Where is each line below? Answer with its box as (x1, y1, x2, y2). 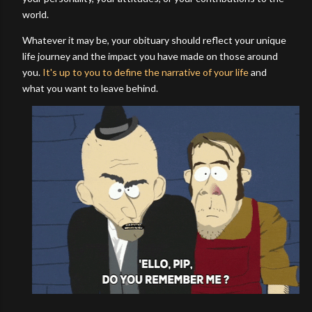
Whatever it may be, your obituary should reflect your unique (22, 33, 286, 46)
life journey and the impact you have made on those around (22, 49, 278, 62)
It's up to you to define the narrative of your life (42, 65, 249, 78)
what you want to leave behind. (22, 81, 158, 94)
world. (22, 8, 51, 20)
